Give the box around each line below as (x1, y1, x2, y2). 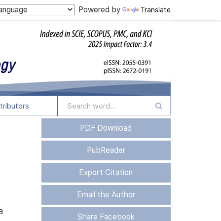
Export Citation (79, 168, 133, 177)
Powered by (74, 5, 122, 14)
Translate (141, 6, 171, 14)
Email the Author (76, 190, 135, 199)
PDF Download (80, 123, 132, 133)
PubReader (86, 146, 125, 155)
